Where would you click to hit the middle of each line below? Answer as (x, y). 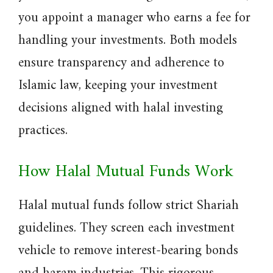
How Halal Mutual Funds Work (126, 172)
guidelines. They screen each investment (126, 228)
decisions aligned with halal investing (121, 108)
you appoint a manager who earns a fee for (134, 18)
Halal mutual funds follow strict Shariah (129, 206)
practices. (43, 131)
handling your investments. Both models (128, 41)
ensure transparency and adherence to (121, 63)
